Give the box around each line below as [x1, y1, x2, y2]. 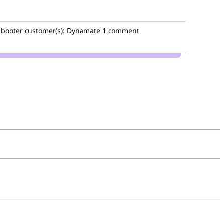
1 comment [102, 26, 139, 35]
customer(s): [25, 26, 65, 35]
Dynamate [65, 26, 100, 35]
